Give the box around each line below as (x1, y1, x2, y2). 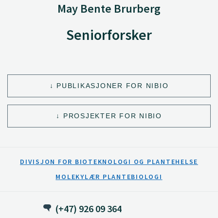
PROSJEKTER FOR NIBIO (63, 111, 162, 120)
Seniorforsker (66, 25, 152, 44)
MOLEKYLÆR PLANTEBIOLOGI (55, 172, 163, 181)
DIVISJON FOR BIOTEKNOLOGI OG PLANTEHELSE (20, 157, 198, 166)
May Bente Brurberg (57, 1, 161, 16)
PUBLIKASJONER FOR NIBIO (56, 81, 169, 90)
